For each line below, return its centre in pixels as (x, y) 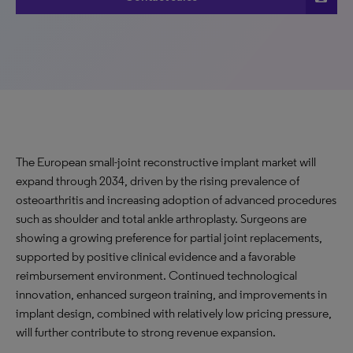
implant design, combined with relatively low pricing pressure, (174, 313)
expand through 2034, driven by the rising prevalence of (158, 181)
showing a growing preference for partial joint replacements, (169, 238)
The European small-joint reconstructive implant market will (166, 162)
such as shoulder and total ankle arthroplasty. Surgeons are (161, 219)
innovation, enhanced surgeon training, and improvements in (171, 294)
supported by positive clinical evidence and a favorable (156, 256)
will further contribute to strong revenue (118, 332)
